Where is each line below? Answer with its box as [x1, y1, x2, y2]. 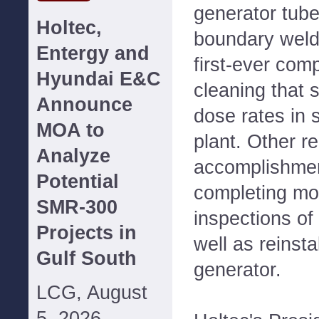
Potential [36, 171, 119, 192]
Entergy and [36, 43, 150, 64]
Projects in [36, 222, 137, 244]
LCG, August [36, 282, 147, 303]
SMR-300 [36, 197, 117, 218]
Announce [36, 94, 132, 115]
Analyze [36, 145, 110, 167]
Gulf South [36, 248, 137, 269]
